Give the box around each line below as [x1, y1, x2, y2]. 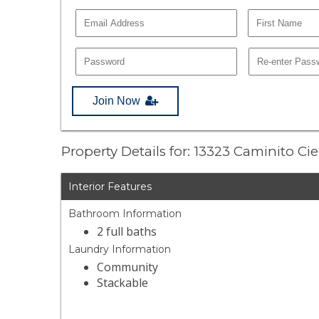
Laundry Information [68, 243, 172, 256]
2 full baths [97, 224, 157, 240]
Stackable [97, 275, 149, 291]
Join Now [93, 94, 141, 107]
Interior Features [68, 180, 152, 194]
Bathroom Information [68, 207, 182, 221]
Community [97, 259, 159, 276]
